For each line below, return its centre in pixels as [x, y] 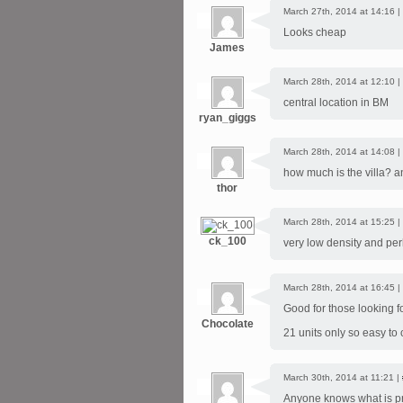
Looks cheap [315, 32]
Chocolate [227, 324]
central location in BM [336, 103]
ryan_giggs [227, 118]
